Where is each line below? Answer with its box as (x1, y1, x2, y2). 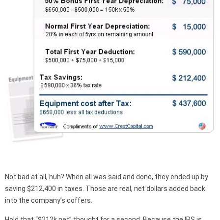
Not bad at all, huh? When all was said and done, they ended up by (5, 172, 208, 181)
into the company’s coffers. (5, 196, 92, 204)
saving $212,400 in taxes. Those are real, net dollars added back (5, 184, 205, 192)
